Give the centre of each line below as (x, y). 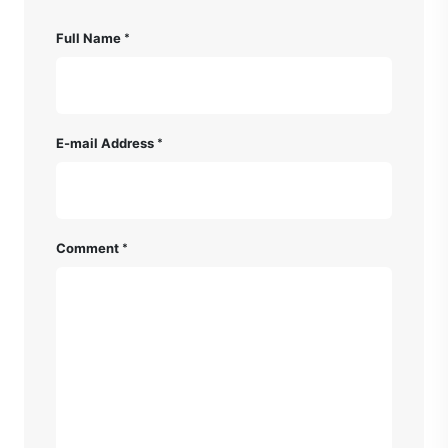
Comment (87, 247)
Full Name (88, 37)
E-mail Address (105, 142)
